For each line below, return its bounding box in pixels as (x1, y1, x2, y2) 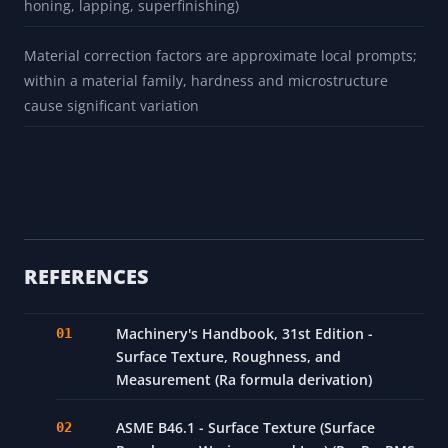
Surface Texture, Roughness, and (116, 347, 341, 367)
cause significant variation (24, 96, 199, 116)
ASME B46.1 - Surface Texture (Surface (116, 418, 375, 438)
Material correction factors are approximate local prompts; (24, 46, 417, 66)
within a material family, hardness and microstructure (24, 71, 388, 91)
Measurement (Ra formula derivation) (116, 370, 372, 390)
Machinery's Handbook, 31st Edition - (116, 324, 373, 344)
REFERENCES (24, 263, 149, 291)
